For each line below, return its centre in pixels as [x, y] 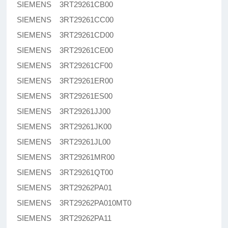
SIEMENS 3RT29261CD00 [65, 35]
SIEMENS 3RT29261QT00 [65, 173]
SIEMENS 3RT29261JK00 [64, 127]
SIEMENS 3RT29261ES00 [65, 96]
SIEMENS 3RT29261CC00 [65, 20]
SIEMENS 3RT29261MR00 [66, 157]
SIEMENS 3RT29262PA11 [64, 218]
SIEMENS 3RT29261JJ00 [64, 111]
